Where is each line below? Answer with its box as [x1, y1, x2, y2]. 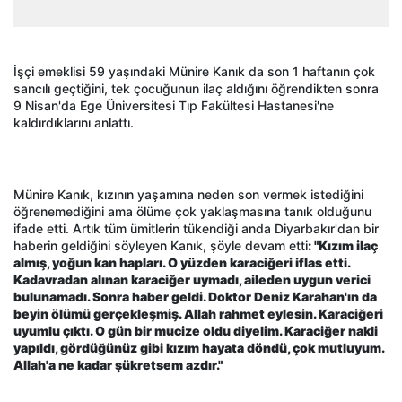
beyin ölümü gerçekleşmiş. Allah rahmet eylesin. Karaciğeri [13, 306, 383, 322]
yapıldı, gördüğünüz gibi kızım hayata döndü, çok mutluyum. [13, 340, 384, 356]
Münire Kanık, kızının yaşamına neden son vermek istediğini [13, 187, 363, 203]
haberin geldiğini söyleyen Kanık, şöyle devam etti [13, 238, 308, 254]
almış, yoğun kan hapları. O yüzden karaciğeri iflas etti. [13, 255, 350, 271]
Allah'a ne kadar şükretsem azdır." [13, 357, 223, 373]
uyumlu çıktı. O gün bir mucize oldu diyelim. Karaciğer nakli [13, 323, 378, 339]
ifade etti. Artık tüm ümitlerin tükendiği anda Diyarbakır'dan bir [13, 221, 379, 237]
